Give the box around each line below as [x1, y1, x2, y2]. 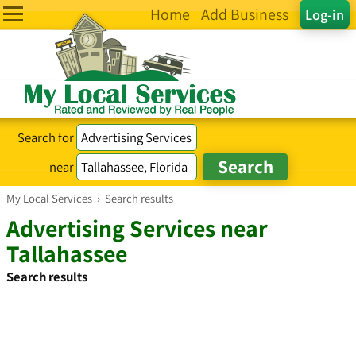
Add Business [201, 4, 288, 25]
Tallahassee [6, 238, 127, 269]
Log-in [305, 5, 344, 24]
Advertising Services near [6, 212, 268, 244]
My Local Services [6, 191, 92, 206]
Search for [17, 128, 77, 146]
